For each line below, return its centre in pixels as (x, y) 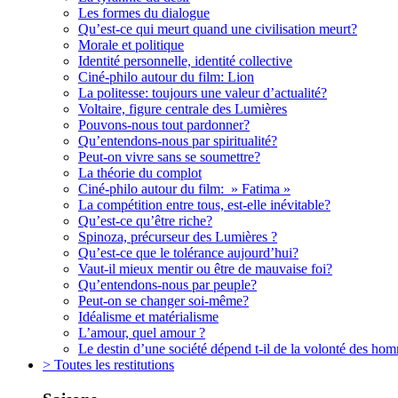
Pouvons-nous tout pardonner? (164, 124)
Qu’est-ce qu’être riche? (145, 220)
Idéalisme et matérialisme (148, 316)
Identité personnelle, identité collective (185, 60)
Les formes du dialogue (144, 12)
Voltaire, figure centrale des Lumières (183, 108)
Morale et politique (131, 44)
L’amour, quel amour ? (142, 332)
